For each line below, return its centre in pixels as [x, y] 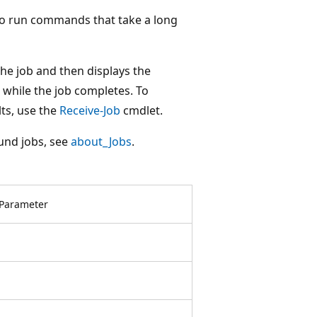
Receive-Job [90, 110]
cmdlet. [142, 110]
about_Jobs [101, 141]
